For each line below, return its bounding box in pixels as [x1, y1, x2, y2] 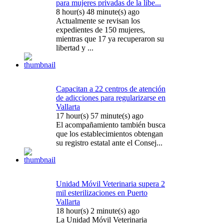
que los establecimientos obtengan [56, 129, 163, 138]
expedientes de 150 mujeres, [56, 25, 145, 34]
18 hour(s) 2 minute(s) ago [56, 206, 139, 215]
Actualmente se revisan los [56, 16, 140, 25]
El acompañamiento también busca [56, 120, 165, 129]
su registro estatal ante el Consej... [56, 138, 162, 147]
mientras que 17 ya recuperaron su [56, 34, 164, 43]
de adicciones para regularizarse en [56, 93, 165, 102]
